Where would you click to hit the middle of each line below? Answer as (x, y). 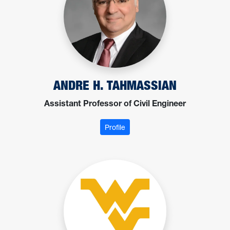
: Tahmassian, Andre (158, 127)
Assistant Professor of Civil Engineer (115, 105)
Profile (115, 127)
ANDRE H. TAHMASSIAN (115, 85)
